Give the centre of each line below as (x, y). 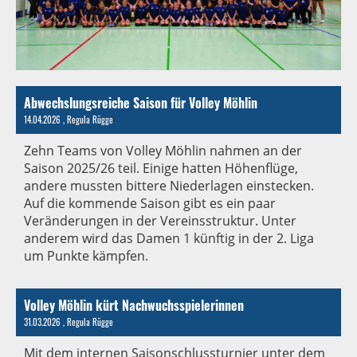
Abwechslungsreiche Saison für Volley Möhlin (141, 102)
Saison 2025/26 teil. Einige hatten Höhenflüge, (161, 168)
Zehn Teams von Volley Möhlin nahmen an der (163, 150)
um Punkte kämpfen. (86, 255)
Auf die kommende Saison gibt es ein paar (150, 203)
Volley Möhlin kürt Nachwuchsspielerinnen (134, 305)
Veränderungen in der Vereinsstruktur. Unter (160, 220)
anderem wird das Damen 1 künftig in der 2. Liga (169, 238)
